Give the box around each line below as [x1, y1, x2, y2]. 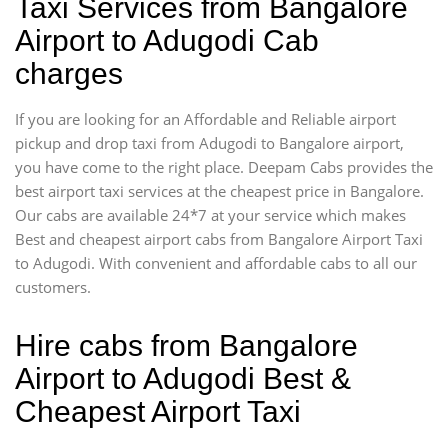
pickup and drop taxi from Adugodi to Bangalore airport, [15, 132, 404, 153]
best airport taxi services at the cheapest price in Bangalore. [15, 180, 424, 201]
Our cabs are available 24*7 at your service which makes [15, 204, 406, 225]
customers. [15, 276, 91, 297]
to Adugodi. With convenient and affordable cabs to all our [15, 252, 417, 273]
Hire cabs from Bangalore [15, 328, 358, 362]
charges [15, 56, 123, 90]
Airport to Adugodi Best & [15, 361, 351, 395]
